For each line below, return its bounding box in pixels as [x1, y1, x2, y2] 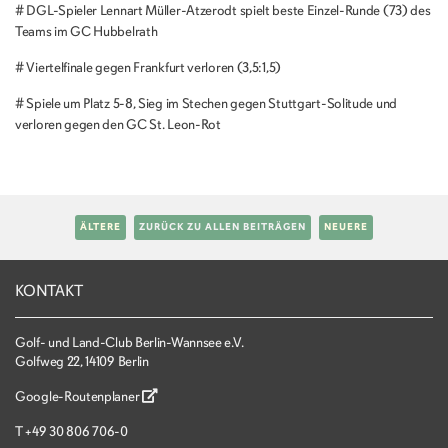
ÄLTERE [80, 221, 121, 234]
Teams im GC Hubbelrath [15, 23, 158, 41]
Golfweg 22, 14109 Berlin [15, 353, 149, 371]
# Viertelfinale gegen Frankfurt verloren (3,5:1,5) [15, 59, 281, 77]
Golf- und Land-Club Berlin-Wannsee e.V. [15, 334, 244, 352]
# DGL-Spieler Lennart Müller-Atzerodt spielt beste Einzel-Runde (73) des [15, 2, 431, 20]
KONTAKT [15, 281, 83, 302]
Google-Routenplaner [15, 388, 142, 406]
